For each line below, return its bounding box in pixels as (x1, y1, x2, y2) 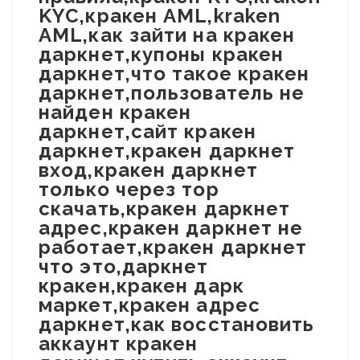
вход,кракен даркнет (39, 158, 258, 182)
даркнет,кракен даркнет (39, 139, 296, 162)
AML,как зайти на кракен (39, 23, 296, 47)
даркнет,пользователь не (39, 81, 305, 104)
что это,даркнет (39, 255, 209, 278)
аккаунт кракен (39, 332, 198, 355)
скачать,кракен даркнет (39, 197, 291, 220)
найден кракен (39, 100, 192, 124)
